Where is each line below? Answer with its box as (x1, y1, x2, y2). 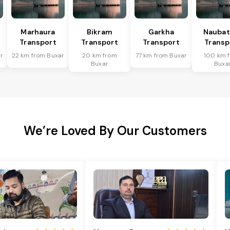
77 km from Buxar (135, 51, 187, 60)
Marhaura (21, 27, 55, 37)
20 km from (82, 51, 117, 60)
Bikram (87, 27, 112, 37)
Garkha (148, 27, 175, 37)
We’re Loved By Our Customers (23, 123, 207, 139)
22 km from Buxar (11, 51, 65, 60)
